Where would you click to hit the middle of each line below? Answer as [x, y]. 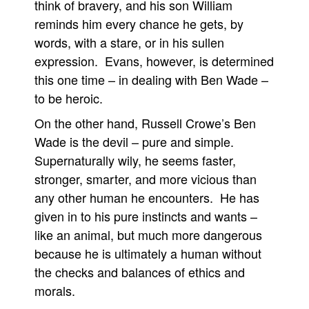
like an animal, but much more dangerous [148, 235]
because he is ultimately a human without [148, 253]
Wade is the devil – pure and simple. [136, 141]
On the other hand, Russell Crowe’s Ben [145, 123]
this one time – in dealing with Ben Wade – [151, 79]
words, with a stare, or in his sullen [129, 42]
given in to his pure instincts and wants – [146, 216]
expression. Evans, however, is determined [154, 61]
